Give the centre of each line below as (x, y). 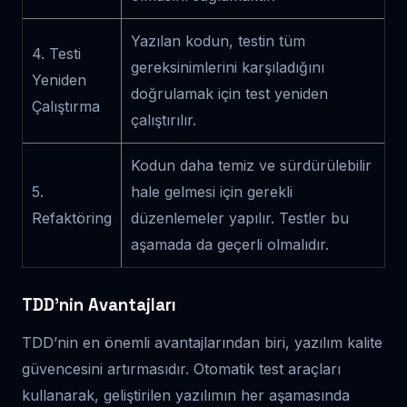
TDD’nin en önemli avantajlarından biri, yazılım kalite (202, 342)
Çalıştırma (66, 106)
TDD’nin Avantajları (99, 304)
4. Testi (56, 53)
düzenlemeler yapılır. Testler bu (240, 218)
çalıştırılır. (164, 119)
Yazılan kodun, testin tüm (218, 40)
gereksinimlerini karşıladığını (228, 67)
